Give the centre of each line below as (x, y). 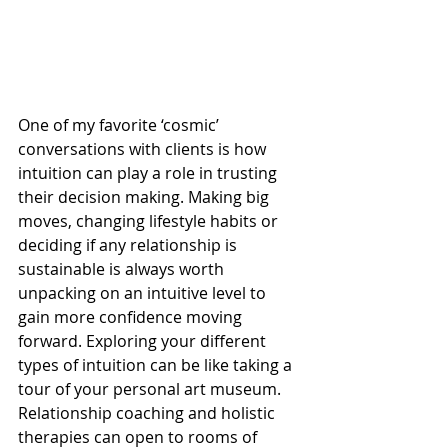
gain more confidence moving (132, 317)
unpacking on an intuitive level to (144, 293)
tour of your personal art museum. (151, 389)
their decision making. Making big (145, 197)
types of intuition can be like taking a (157, 365)
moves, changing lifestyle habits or (150, 221)
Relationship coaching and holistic (148, 413)
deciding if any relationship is (129, 245)
